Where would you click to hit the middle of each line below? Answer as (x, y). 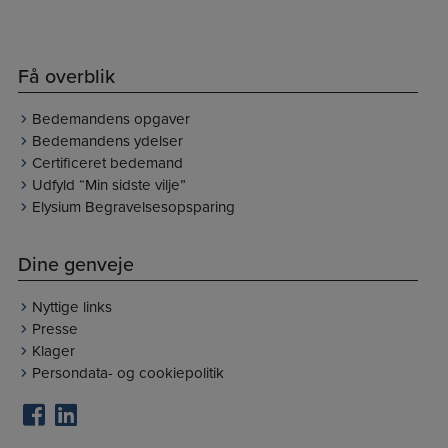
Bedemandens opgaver (110, 118)
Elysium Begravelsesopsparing (133, 206)
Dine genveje (75, 264)
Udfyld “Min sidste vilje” (108, 184)
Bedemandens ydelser (107, 140)
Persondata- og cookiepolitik (127, 372)
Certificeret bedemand (107, 162)
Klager (53, 350)
